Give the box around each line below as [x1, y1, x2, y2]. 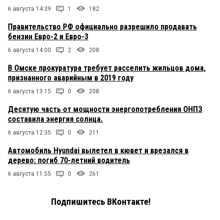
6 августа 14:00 [8, 47, 51, 54]
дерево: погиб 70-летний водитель [8, 156, 130, 165]
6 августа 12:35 [8, 129, 51, 137]
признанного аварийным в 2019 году [8, 73, 134, 83]
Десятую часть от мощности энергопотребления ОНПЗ [8, 105, 202, 114]
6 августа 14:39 [8, 5, 51, 13]
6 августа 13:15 [8, 88, 51, 95]
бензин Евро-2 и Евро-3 [8, 32, 88, 42]
